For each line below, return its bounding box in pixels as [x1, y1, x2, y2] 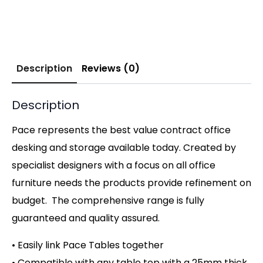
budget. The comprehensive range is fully [12, 193, 204, 207]
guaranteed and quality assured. [12, 211, 160, 225]
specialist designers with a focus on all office [12, 158, 215, 172]
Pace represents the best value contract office [12, 123, 231, 137]
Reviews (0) [82, 61, 140, 75]
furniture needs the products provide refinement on [12, 176, 251, 190]
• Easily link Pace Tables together [12, 238, 164, 252]
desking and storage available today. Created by [12, 140, 236, 154]
